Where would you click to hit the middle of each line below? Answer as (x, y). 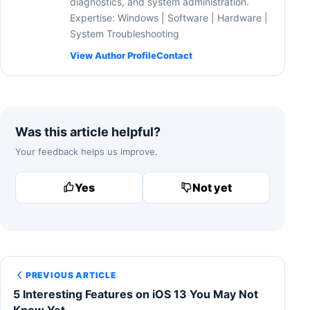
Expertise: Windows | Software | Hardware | (169, 17)
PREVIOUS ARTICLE (71, 275)
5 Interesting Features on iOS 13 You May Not (135, 294)
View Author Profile (113, 55)
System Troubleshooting (125, 33)
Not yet (212, 187)
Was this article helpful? (88, 131)
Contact (174, 55)
